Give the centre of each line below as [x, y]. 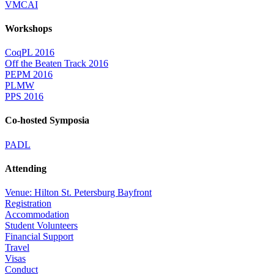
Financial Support [39, 237]
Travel [17, 248]
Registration [28, 204]
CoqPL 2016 [30, 53]
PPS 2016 [24, 97]
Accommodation [37, 215]
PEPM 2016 [29, 75]
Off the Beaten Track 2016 [57, 64]
